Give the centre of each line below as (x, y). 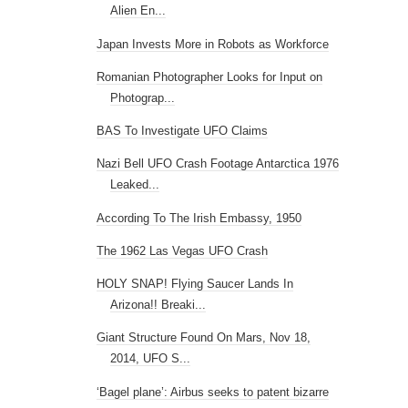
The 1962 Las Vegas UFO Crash (183, 250)
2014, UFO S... (151, 359)
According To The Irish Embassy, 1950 (199, 218)
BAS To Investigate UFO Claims (183, 131)
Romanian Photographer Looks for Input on (210, 76)
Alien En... (138, 11)
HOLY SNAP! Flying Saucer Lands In (195, 284)
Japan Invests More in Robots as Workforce (213, 44)
